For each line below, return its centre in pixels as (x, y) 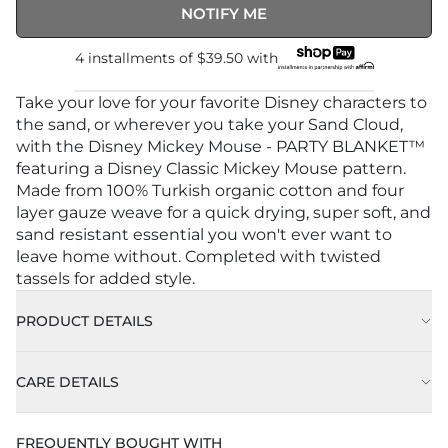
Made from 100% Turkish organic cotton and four (210, 191)
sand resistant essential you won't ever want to (204, 235)
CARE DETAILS (67, 382)
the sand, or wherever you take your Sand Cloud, (209, 125)
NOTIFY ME (224, 13)
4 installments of (135, 58)
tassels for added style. (105, 279)
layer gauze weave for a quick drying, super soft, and (223, 213)
